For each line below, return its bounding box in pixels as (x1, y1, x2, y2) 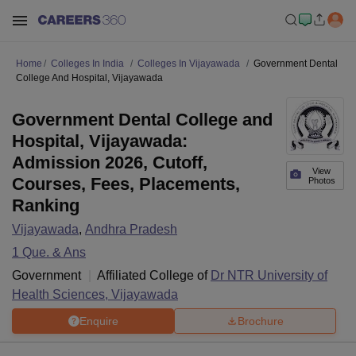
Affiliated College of (97, 269, 211, 282)
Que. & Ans (19, 246, 86, 259)
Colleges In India (51, 58, 124, 69)
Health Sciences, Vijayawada (12, 288, 178, 301)
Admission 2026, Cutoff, (12, 153, 207, 172)
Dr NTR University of (211, 269, 327, 282)
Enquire (79, 314, 118, 327)
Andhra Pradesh (85, 222, 177, 236)
